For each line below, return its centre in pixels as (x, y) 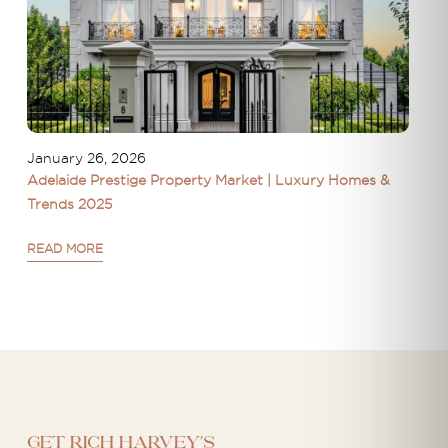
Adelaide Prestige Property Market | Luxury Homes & (208, 179)
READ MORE (64, 248)
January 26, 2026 (86, 157)
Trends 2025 (69, 203)
